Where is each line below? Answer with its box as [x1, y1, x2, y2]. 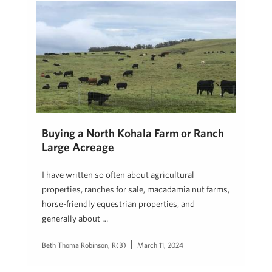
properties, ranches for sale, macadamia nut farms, [42, 184, 229, 195]
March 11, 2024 [137, 240, 183, 250]
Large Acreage [42, 140, 114, 154]
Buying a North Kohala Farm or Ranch [42, 126, 224, 140]
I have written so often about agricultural [42, 169, 194, 180]
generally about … [42, 213, 108, 224]
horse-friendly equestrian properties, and [42, 199, 195, 209]
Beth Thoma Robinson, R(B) [42, 240, 126, 250]
